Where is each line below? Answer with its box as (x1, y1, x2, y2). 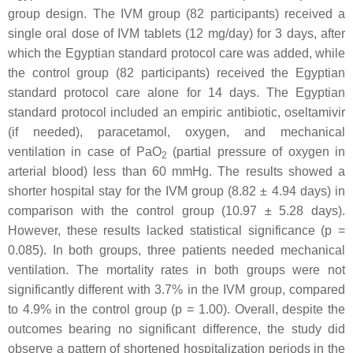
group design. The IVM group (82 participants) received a (8, 7, 345, 20)
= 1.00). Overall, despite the (182, 303, 346, 316)
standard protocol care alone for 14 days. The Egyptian (8, 86, 345, 99)
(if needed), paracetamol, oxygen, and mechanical (8, 125, 345, 139)
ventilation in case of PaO (8, 145, 162, 158)
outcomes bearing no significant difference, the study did (8, 322, 345, 336)
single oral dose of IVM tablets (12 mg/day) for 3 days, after (8, 27, 345, 40)
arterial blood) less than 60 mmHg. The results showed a (8, 165, 345, 178)
